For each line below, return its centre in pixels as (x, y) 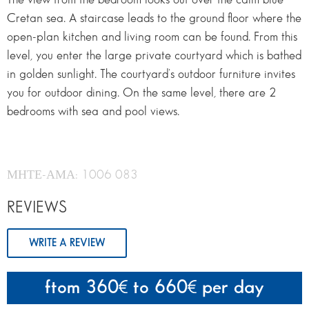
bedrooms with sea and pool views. (93, 112)
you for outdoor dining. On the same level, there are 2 (142, 93)
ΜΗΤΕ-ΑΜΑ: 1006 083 (72, 175)
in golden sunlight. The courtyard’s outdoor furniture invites (151, 74)
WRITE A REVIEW (67, 243)
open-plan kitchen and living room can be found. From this (152, 37)
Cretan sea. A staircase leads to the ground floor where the (154, 19)
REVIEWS (37, 207)
